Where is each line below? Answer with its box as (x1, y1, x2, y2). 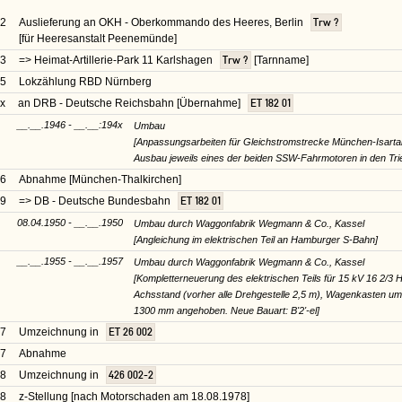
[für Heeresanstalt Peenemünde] (19, 31, 177, 45)
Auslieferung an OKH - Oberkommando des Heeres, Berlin (19, 15, 306, 29)
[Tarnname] (251, 53, 309, 66)
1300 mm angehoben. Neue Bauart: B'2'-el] (134, 304, 319, 316)
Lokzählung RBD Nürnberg (19, 74, 152, 88)
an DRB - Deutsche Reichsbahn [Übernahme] (18, 96, 243, 109)
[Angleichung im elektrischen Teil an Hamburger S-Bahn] (134, 233, 378, 245)
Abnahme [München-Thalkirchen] (19, 172, 181, 186)
